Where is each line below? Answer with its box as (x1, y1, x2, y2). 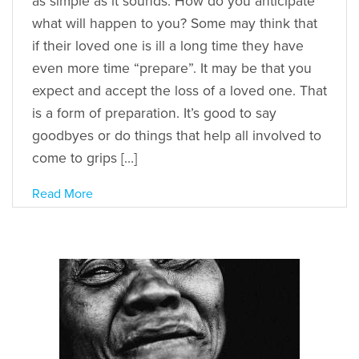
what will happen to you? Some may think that (32, 14, 317, 32)
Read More (32, 185, 93, 202)
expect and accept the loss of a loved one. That (32, 82, 327, 99)
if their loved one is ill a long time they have (32, 37, 304, 54)
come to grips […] (32, 149, 137, 167)
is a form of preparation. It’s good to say (32, 104, 276, 122)
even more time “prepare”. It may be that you (32, 59, 312, 77)
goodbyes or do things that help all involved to (32, 127, 321, 144)
